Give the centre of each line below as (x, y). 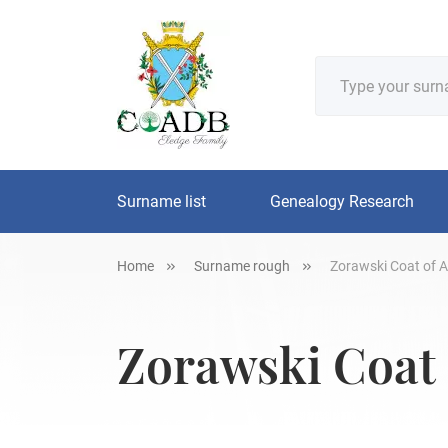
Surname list (161, 201)
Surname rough (242, 266)
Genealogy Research (342, 201)
